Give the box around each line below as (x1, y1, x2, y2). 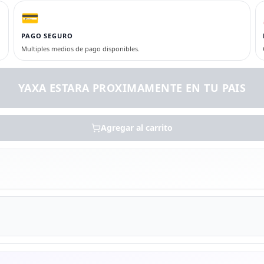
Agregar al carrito (101, 122, 173, 134)
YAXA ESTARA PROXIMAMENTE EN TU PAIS (18, 81, 246, 95)
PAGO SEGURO (21, 31, 73, 41)
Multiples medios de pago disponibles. (21, 44, 140, 54)
